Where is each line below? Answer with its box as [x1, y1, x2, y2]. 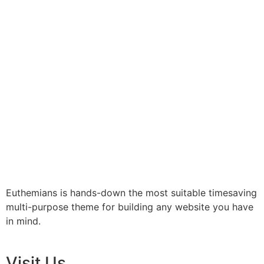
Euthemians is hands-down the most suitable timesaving [6, 187, 257, 199]
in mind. [6, 215, 41, 227]
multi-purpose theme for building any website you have [6, 201, 253, 213]
